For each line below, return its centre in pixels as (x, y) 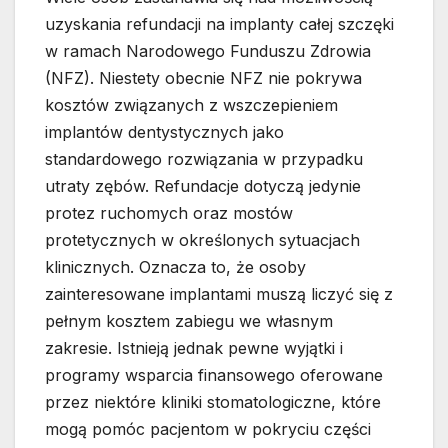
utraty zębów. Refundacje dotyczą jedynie (203, 185)
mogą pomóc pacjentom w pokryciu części (208, 428)
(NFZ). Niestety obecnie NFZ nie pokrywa (203, 77)
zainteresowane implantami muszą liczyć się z (219, 293)
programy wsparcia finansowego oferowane (214, 374)
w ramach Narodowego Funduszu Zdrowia (208, 50)
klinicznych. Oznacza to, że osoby (175, 266)
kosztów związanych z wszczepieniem (191, 104)
